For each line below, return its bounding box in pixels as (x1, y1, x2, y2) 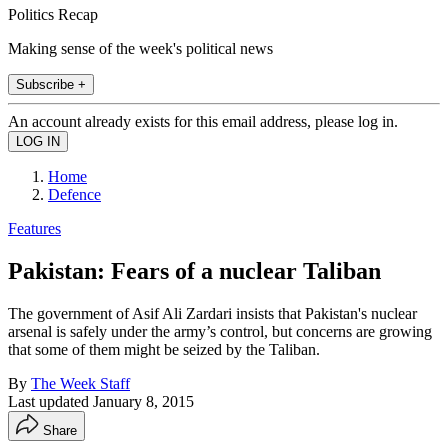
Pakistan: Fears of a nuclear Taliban (8, 257, 381, 284)
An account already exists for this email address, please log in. (8, 112, 398, 130)
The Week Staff (31, 374, 130, 392)
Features (8, 219, 61, 237)
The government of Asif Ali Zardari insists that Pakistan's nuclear (8, 304, 417, 322)
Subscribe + (16, 76, 86, 92)
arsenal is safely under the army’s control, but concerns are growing (8, 322, 432, 340)
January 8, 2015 (93, 392, 194, 410)
